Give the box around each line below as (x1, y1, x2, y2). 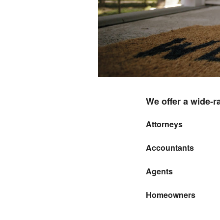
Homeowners (146, 189, 195, 200)
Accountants (146, 141, 194, 153)
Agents (146, 165, 173, 177)
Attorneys (146, 118, 183, 130)
